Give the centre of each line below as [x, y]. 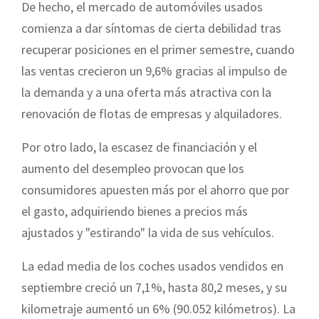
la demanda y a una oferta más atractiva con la [146, 92]
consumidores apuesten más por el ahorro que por [155, 189]
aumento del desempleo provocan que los [133, 168]
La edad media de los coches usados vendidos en [152, 266]
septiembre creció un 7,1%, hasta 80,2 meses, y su [154, 287]
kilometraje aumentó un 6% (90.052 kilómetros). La [158, 308]
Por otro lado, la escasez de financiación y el [139, 147]
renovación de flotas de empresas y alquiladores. [152, 113]
